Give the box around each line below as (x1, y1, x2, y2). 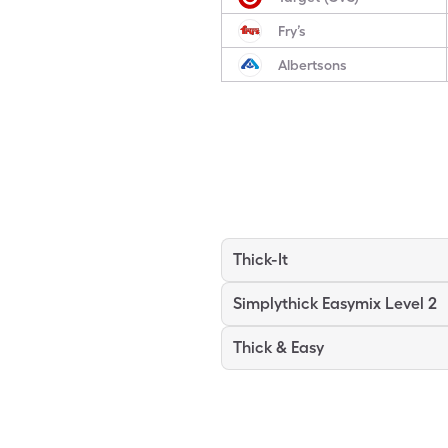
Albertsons (278, 56, 347, 73)
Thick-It (233, 250, 288, 269)
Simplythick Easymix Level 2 (233, 294, 437, 313)
